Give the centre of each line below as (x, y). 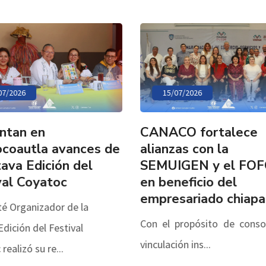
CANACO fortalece (196, 132)
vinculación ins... (173, 244)
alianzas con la (182, 149)
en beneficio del (186, 182)
